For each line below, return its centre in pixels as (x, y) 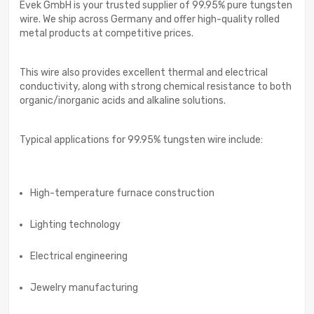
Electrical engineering (79, 257)
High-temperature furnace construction (122, 193)
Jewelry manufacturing (84, 288)
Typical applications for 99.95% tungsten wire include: (141, 140)
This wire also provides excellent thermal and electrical (144, 73)
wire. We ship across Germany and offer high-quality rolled (150, 20)
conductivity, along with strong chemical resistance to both (156, 87)
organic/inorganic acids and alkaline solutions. (123, 101)
